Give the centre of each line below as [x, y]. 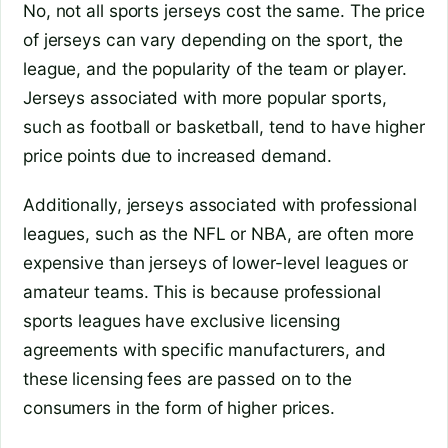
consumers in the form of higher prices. [179, 407]
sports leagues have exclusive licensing [182, 320]
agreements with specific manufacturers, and [204, 349]
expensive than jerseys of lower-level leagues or [216, 262]
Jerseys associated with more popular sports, [205, 97]
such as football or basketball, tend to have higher [224, 126]
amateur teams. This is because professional [202, 291]
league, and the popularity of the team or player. [215, 68]
